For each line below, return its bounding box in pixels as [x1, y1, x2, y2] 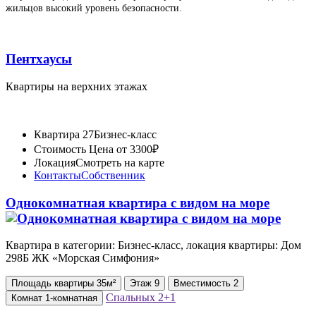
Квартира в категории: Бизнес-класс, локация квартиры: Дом [6, 239, 301, 252]
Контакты [34, 169, 81, 181]
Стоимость [34, 142, 86, 155]
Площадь [11, 278, 51, 289]
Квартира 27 [34, 128, 94, 140]
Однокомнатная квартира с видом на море [6, 195, 269, 210]
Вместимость [174, 278, 233, 289]
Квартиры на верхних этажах [6, 80, 147, 92]
